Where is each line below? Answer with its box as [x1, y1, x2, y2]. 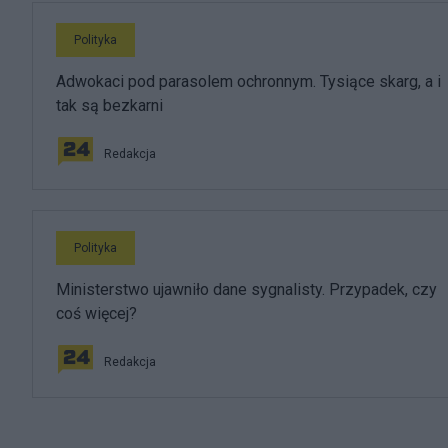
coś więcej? [56, 304, 137, 323]
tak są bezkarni [56, 96, 163, 115]
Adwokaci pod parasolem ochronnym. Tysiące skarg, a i [56, 72, 441, 91]
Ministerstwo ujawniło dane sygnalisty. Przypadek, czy [56, 280, 437, 299]
